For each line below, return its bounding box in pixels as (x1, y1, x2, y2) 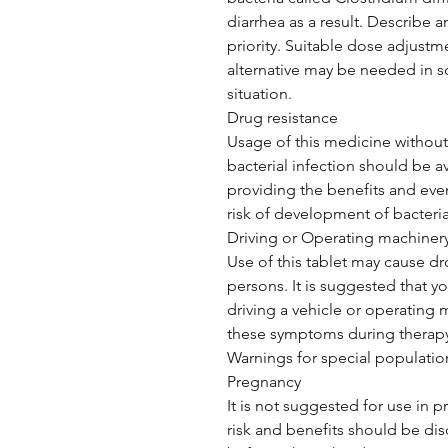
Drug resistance (227, 108, 338, 127)
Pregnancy (227, 372, 301, 391)
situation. (227, 84, 292, 103)
